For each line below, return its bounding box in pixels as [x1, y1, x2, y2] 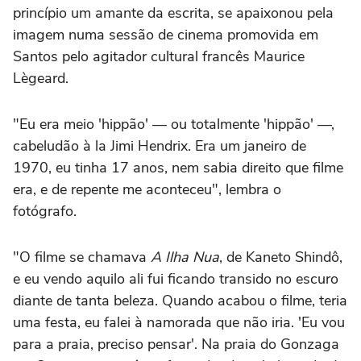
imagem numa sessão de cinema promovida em [13, 25, 318, 45]
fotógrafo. [13, 201, 77, 222]
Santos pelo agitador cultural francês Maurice [13, 47, 305, 67]
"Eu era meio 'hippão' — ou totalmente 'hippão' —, [13, 114, 334, 135]
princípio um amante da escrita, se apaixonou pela [13, 3, 334, 23]
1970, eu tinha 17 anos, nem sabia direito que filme [13, 158, 343, 178]
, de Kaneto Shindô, [219, 247, 342, 268]
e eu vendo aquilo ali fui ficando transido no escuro [13, 269, 338, 289]
